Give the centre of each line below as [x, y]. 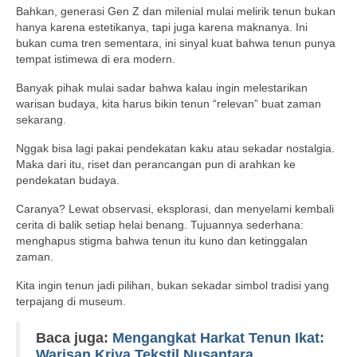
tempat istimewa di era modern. [96, 59]
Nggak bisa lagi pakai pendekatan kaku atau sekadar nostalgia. [175, 149]
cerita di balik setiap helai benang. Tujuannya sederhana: [160, 225]
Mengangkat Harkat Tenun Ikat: [218, 338]
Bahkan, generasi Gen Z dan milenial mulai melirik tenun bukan [176, 12]
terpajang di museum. [71, 302]
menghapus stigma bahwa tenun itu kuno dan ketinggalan [162, 241]
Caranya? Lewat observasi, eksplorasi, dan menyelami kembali [175, 209]
